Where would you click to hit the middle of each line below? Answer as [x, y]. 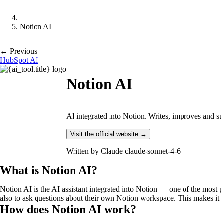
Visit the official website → [108, 134]
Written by [83, 151]
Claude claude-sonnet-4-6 [141, 151]
